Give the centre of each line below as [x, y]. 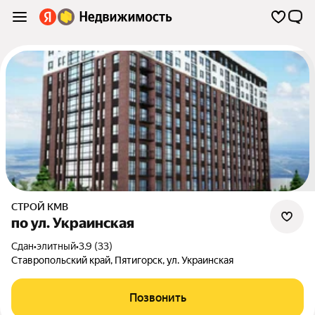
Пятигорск [139, 260]
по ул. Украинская [73, 223]
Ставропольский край [61, 260]
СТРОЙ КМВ [43, 207]
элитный [56, 246]
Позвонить [157, 298]
